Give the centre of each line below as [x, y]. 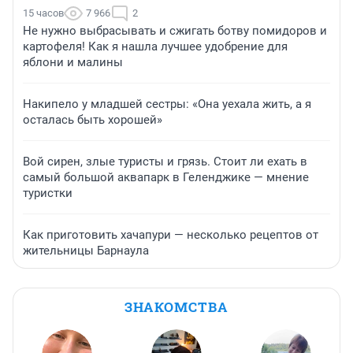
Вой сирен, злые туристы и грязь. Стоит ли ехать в [165, 161]
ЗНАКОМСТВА [176, 307]
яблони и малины [73, 62]
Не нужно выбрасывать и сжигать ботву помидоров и [175, 30]
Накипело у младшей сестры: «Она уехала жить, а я [167, 104]
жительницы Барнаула [86, 250]
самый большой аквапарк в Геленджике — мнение [166, 177]
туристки [48, 193]
